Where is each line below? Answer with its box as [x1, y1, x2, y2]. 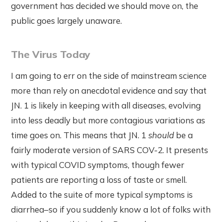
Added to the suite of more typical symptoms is [11, 189, 193, 200]
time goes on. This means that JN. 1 [11, 129, 149, 140]
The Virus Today [11, 48, 90, 60]
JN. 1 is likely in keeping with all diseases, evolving [11, 100, 201, 111]
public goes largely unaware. [11, 15, 122, 26]
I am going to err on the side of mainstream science [11, 70, 207, 81]
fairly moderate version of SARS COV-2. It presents [11, 144, 209, 155]
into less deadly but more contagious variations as [11, 114, 206, 125]
